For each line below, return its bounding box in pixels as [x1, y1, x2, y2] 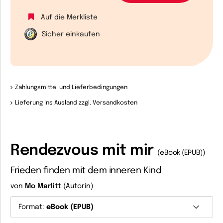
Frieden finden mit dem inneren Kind [10, 166, 161, 175]
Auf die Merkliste [41, 14, 98, 21]
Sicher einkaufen [42, 31, 100, 38]
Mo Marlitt [25, 183, 61, 190]
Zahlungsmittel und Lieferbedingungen [14, 85, 127, 91]
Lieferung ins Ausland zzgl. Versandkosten [14, 100, 137, 106]
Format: [18, 204, 46, 211]
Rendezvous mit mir [10, 143, 158, 158]
